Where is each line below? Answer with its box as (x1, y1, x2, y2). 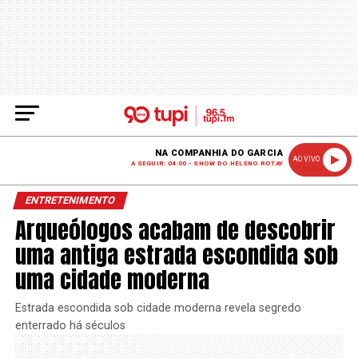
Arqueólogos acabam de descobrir (14, 213, 336, 247)
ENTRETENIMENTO (23, 194, 117, 206)
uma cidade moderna (14, 262, 209, 296)
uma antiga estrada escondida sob (14, 237, 338, 272)
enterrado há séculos (14, 319, 125, 332)
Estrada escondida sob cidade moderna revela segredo (14, 301, 301, 315)
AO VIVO (292, 155, 320, 163)
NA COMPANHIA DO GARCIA (155, 148, 284, 158)
